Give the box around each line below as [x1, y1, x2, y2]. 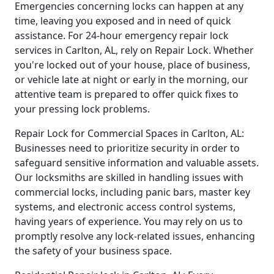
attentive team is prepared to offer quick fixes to [15, 87, 239, 102]
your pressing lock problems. [15, 102, 150, 116]
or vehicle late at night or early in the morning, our [15, 73, 248, 87]
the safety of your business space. [15, 244, 172, 258]
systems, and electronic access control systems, [15, 200, 235, 214]
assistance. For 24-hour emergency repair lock [15, 29, 229, 43]
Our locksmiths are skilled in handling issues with [15, 171, 243, 185]
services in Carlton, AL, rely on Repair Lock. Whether [15, 43, 254, 57]
